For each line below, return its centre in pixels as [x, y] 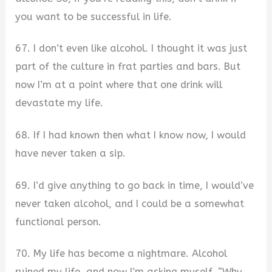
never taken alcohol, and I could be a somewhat [130, 203]
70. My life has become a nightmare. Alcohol [121, 254]
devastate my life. [59, 103]
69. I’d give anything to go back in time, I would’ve [135, 185]
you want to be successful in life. [94, 16]
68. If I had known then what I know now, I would [131, 135]
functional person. [59, 222]
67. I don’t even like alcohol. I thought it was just [131, 49]
